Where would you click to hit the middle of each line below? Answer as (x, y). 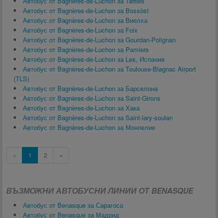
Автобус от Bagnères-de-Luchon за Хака (81, 108)
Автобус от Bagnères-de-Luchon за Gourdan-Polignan (99, 40)
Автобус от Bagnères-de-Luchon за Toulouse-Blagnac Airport (109, 69)
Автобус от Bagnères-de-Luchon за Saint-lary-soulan (98, 118)
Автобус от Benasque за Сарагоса (73, 205)
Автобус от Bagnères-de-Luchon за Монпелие (89, 127)
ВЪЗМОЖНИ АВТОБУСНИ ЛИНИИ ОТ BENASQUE (100, 191)
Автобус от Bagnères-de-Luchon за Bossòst (86, 10)
